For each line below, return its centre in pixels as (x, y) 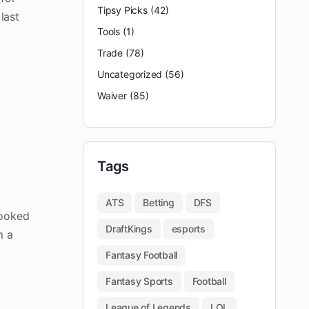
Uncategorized (130, 74)
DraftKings (129, 229)
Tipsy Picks (122, 10)
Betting (159, 202)
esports (188, 229)
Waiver (112, 96)
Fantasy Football (142, 255)
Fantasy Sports (139, 281)
